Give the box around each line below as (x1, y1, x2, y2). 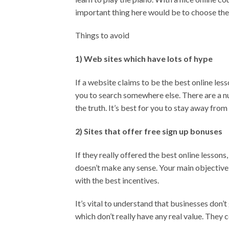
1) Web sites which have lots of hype (75, 54, 213, 64)
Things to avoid (75, 30, 129, 40)
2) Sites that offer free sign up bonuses (75, 126, 222, 136)
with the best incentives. (75, 175, 159, 185)
